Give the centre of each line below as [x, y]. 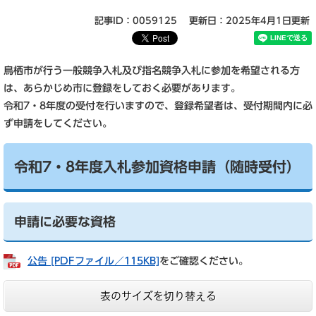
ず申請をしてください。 [58, 123]
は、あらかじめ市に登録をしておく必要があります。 [122, 88]
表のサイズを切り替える [158, 296]
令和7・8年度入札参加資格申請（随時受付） [157, 166]
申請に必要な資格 [65, 221]
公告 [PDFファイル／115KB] [93, 261]
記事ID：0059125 [136, 21]
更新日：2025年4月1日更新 [249, 21]
